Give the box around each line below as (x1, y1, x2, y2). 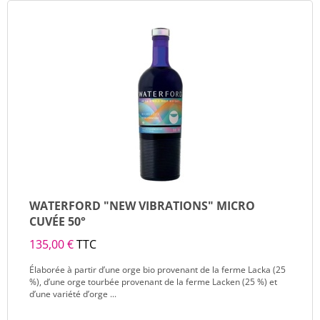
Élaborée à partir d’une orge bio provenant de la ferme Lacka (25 (29, 264, 286, 276)
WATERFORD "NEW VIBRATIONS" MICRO (29, 198, 255, 214)
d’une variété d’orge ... (29, 288, 116, 300)
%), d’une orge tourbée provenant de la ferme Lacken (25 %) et (29, 276, 277, 288)
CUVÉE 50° (29, 214, 86, 229)
